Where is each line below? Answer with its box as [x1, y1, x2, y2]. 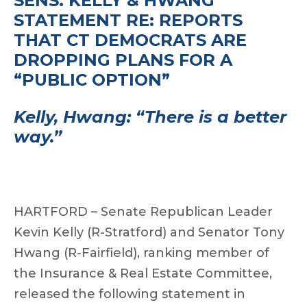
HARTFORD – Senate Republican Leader [14, 204, 273, 220]
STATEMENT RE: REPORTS [14, 10, 243, 31]
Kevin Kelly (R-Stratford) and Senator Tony [14, 225, 284, 241]
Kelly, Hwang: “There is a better [14, 107, 286, 127]
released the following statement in [14, 286, 245, 302]
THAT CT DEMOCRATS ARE [14, 30, 247, 51]
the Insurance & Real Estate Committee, [14, 266, 272, 282]
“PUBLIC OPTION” [14, 70, 170, 90]
